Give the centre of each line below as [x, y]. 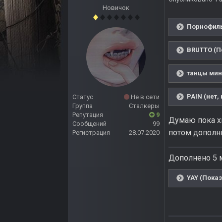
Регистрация [91, 133]
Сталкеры [144, 106]
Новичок [116, 8]
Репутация [88, 115]
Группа [83, 106]
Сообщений [89, 124]
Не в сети [144, 97]
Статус [83, 97]
